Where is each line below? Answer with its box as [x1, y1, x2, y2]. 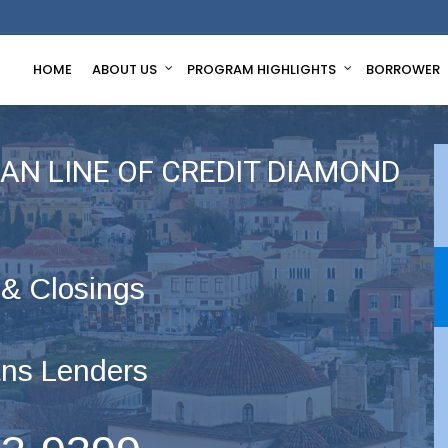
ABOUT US [92, 60, 157, 79]
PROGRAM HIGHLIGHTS [187, 60, 336, 79]
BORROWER [366, 60, 440, 79]
